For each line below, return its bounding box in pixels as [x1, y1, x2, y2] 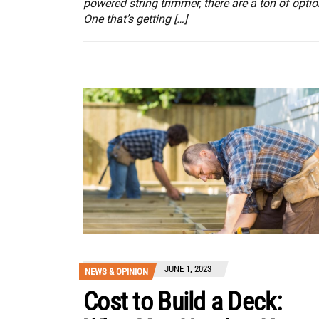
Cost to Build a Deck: [83, 287, 281, 317]
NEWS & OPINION [85, 266, 148, 277]
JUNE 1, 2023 [164, 263, 211, 274]
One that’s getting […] [83, 12, 187, 26]
